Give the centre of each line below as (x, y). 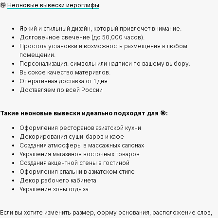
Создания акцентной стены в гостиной (74, 163)
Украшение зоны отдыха (54, 189)
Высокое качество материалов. (65, 73)
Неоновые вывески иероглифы (53, 5)
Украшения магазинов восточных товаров (80, 154)
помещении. (37, 55)
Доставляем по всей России (61, 90)
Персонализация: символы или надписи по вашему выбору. (105, 64)
